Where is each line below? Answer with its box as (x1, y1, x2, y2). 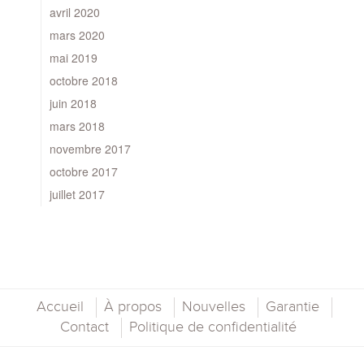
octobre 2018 (50, 71, 118, 89)
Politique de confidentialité (128, 319, 297, 335)
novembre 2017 (50, 140, 131, 157)
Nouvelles (181, 299, 245, 314)
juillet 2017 (50, 185, 105, 202)
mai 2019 (50, 49, 97, 66)
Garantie (265, 299, 319, 314)
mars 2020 (50, 26, 105, 43)
